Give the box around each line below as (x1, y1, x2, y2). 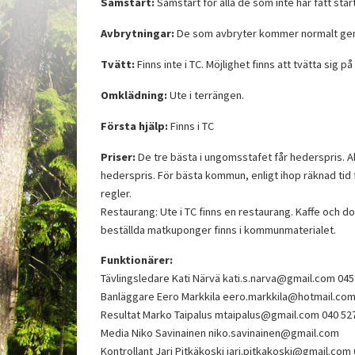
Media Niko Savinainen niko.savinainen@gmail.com (101, 326, 339, 341)
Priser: (101, 149, 136, 164)
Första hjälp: (101, 118, 168, 133)
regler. (101, 185, 132, 200)
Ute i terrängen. (167, 87, 244, 102)
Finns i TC (168, 118, 214, 133)
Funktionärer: (101, 253, 173, 268)
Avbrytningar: (101, 26, 174, 41)
